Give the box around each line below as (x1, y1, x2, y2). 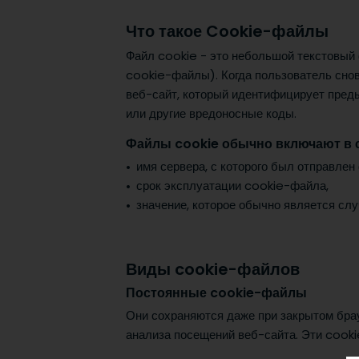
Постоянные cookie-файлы (126, 284, 307, 302)
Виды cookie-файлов (126, 258, 300, 280)
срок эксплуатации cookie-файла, (136, 177, 329, 194)
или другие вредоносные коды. (126, 105, 296, 122)
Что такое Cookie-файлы (126, 20, 329, 42)
